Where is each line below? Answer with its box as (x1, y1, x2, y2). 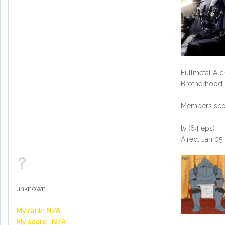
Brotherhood (180, 80, 222, 88)
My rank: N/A (16, 207, 60, 215)
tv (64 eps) (180, 124, 215, 133)
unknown (16, 185, 46, 193)
